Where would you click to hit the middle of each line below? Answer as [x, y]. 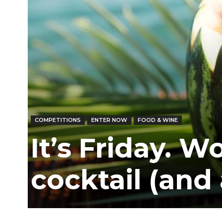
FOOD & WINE [158, 120]
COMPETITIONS [58, 120]
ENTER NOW [109, 120]
